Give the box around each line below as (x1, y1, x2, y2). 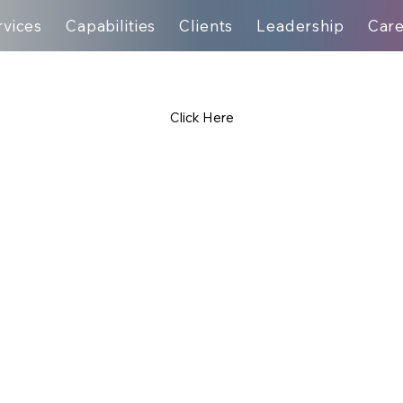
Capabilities (66, 16, 157, 36)
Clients (179, 16, 234, 36)
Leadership (256, 16, 345, 36)
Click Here (169, 108, 234, 126)
